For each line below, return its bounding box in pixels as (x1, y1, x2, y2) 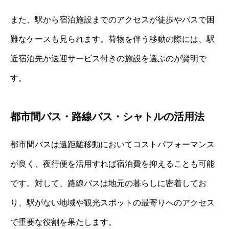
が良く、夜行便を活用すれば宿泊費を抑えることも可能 (10, 159, 215, 169)
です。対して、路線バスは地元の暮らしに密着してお (10, 179, 207, 188)
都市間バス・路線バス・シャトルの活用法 (10, 111, 204, 123)
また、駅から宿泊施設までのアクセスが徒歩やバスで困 (10, 15, 215, 25)
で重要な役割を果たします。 (10, 218, 117, 227)
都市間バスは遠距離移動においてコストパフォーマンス (10, 140, 215, 149)
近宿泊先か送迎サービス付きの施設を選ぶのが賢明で (10, 54, 207, 63)
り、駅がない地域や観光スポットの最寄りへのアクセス (10, 198, 215, 208)
